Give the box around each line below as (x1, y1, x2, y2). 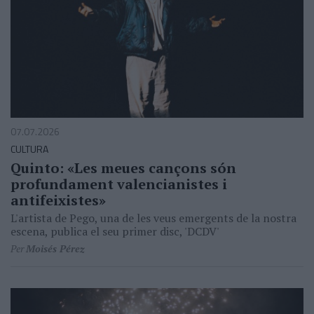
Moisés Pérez (26, 242, 85, 256)
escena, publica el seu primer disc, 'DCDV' (11, 224, 219, 240)
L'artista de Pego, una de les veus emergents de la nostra (11, 210, 296, 226)
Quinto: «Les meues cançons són (11, 158, 236, 178)
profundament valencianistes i (11, 175, 227, 194)
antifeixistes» (11, 191, 106, 210)
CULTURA (11, 142, 48, 157)
